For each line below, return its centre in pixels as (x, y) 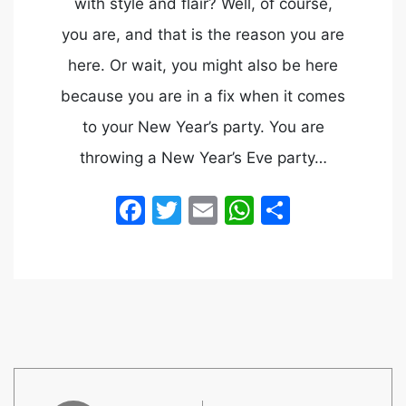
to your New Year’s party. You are (203, 127)
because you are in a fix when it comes (203, 96)
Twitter (230, 210)
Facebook (213, 210)
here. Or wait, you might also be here (203, 65)
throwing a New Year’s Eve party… (203, 158)
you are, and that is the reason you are (203, 34)
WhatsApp (325, 210)
